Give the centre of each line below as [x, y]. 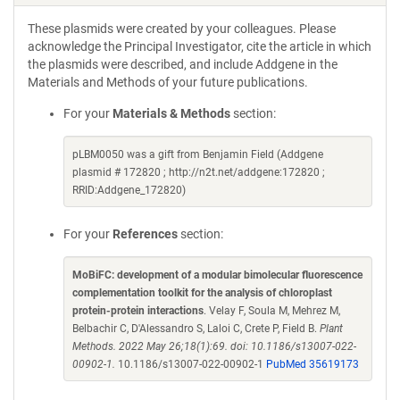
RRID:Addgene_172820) [129, 190]
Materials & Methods [171, 113]
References [145, 234]
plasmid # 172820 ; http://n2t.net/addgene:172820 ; [199, 172]
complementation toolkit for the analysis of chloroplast [202, 293]
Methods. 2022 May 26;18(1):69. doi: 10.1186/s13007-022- [214, 346]
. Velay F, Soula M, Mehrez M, [272, 311]
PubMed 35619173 [312, 364]
